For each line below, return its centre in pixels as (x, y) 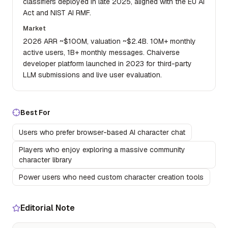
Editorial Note (48, 208)
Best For (35, 112)
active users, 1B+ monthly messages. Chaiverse (101, 52)
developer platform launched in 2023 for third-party (107, 64)
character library (46, 160)
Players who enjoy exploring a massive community (102, 150)
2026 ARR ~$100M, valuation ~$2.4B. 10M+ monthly (109, 41)
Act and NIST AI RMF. (57, 13)
